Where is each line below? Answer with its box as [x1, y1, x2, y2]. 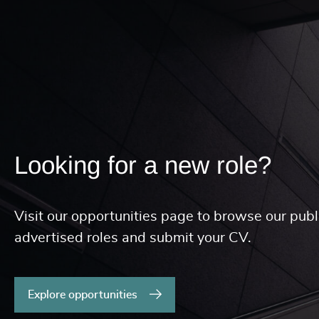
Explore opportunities [28, 288, 137, 300]
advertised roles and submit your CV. [14, 230, 251, 245]
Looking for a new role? [14, 150, 271, 179]
